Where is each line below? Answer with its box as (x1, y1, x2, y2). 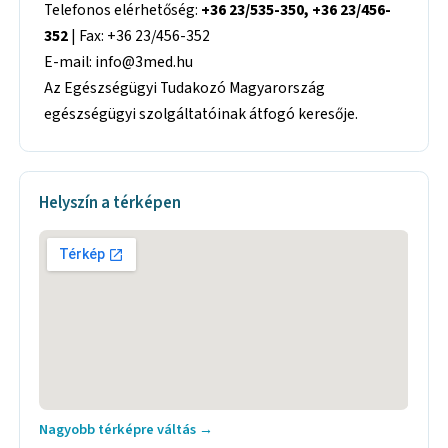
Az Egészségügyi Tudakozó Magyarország (44, 76, 326, 99)
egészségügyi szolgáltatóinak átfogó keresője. (44, 102, 359, 125)
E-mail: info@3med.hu (44, 50, 194, 73)
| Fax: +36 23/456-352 (68, 24, 211, 47)
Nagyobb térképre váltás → (39, 419, 214, 441)
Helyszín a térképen (39, 191, 182, 216)
